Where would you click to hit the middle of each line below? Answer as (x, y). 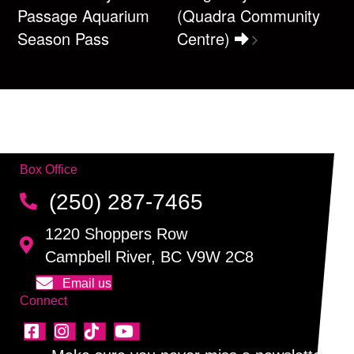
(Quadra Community (249, 16)
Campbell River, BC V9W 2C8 (149, 257)
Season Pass (64, 39)
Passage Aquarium (84, 16)
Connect (43, 301)
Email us (87, 284)
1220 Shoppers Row (116, 234)
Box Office (49, 170)
